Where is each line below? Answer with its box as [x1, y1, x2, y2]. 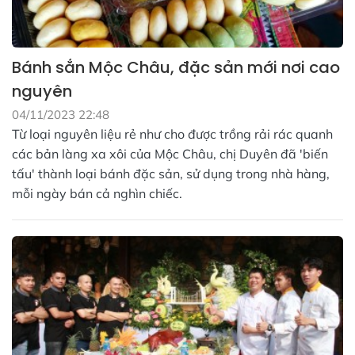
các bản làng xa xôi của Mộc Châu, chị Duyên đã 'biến [12, 145, 328, 162]
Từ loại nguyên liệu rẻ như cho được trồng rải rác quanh [12, 125, 333, 142]
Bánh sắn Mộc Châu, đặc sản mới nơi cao [12, 55, 340, 78]
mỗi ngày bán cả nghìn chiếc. [12, 185, 182, 201]
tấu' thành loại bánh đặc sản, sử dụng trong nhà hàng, [12, 165, 330, 181]
